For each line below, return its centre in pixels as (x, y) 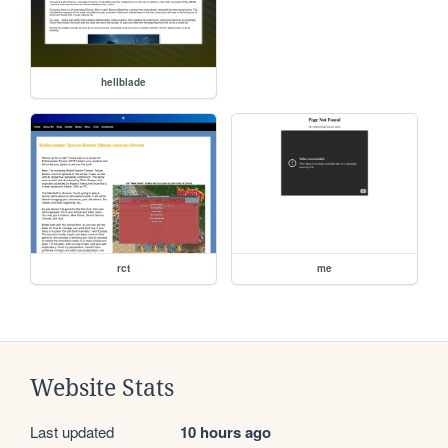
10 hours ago (225, 432)
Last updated (72, 432)
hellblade (124, 82)
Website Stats (102, 388)
